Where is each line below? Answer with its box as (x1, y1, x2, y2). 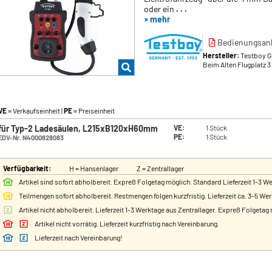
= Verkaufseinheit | (7, 106, 64, 115)
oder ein (144, 4, 176, 15)
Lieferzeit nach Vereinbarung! (35, 233, 123, 242)
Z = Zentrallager (137, 164, 184, 173)
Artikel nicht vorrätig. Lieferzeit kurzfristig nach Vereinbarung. (35, 219, 219, 228)
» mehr (144, 14, 170, 25)
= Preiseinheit (72, 106, 115, 115)
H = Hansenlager (69, 164, 118, 173)
